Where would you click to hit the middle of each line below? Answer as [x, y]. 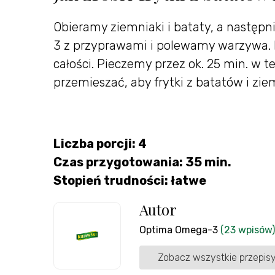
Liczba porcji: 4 [100, 143]
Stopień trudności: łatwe [130, 180]
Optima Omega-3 [179, 230]
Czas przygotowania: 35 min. [142, 162]
